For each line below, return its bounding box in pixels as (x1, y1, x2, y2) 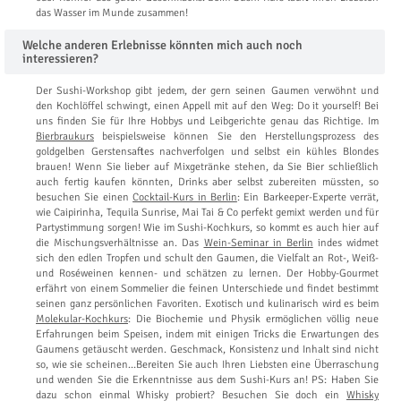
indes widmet (312, 235, 379, 250)
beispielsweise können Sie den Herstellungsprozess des (94, 129, 379, 143)
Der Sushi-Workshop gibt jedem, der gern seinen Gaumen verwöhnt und (36, 83, 379, 98)
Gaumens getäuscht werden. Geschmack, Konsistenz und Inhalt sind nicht (36, 342, 379, 356)
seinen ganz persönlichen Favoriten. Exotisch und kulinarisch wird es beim (36, 296, 379, 311)
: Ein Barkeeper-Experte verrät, (236, 190, 379, 204)
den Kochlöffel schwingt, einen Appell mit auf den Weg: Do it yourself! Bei (36, 98, 379, 113)
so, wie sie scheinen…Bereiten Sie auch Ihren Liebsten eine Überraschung (36, 357, 379, 371)
